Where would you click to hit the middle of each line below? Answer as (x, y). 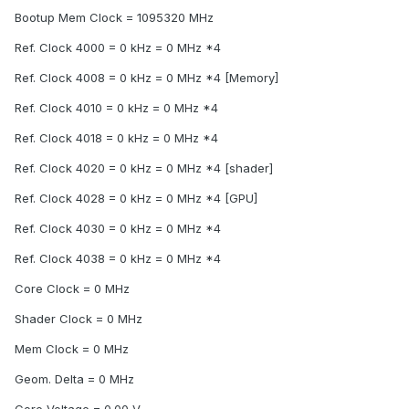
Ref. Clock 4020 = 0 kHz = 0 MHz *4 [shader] (144, 168)
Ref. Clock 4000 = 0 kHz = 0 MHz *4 (118, 48)
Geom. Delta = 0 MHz (74, 379)
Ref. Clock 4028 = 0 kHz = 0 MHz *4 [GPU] (136, 199)
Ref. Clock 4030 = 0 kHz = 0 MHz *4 (118, 229)
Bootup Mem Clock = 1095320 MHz (114, 18)
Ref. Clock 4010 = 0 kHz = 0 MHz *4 (116, 108)
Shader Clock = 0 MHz (79, 319)
